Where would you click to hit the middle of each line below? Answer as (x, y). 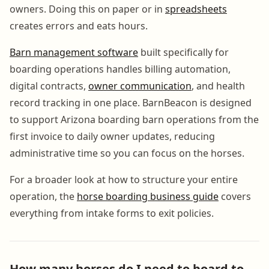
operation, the (43, 196)
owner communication (140, 86)
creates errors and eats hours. (79, 26)
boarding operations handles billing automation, (120, 69)
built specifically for (183, 52)
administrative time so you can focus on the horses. (127, 153)
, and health (218, 86)
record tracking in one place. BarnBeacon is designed (131, 102)
